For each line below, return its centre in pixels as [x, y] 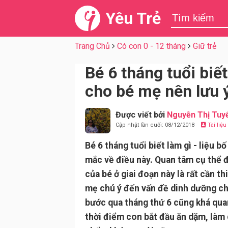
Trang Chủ [92, 46]
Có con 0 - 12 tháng [151, 46]
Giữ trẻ [205, 46]
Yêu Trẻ [133, 18]
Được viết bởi [141, 115]
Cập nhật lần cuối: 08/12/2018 [156, 125]
